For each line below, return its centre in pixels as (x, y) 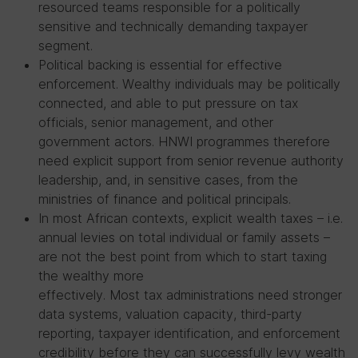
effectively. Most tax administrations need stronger (190, 295)
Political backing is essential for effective (160, 65)
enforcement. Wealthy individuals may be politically (189, 84)
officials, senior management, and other (156, 122)
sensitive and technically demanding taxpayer (173, 26)
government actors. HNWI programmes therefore (184, 141)
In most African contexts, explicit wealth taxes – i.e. (191, 218)
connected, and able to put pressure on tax (168, 103)
